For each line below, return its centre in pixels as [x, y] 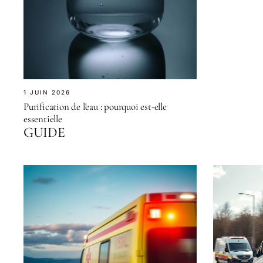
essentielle [43, 119]
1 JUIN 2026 [47, 92]
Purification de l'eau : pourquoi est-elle [95, 106]
